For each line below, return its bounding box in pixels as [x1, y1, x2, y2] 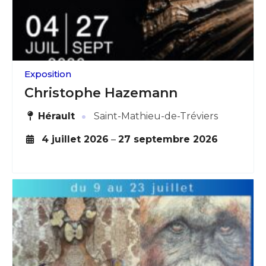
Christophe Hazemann [24, 84, 178, 101]
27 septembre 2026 [118, 133, 218, 145]
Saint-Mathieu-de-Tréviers [91, 110, 218, 122]
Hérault [38, 110, 75, 122]
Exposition [24, 68, 71, 80]
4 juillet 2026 [41, 133, 109, 145]
